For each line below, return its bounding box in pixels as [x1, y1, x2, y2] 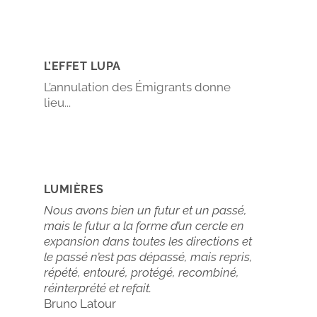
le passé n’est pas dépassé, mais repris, [43, 249, 253, 264]
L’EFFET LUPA [43, 59, 121, 73]
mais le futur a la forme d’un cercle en [43, 218, 244, 233]
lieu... [43, 95, 71, 110]
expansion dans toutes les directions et [43, 234, 252, 248]
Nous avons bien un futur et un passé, [43, 202, 247, 217]
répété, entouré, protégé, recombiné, [43, 265, 239, 279]
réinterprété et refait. [43, 280, 151, 295]
